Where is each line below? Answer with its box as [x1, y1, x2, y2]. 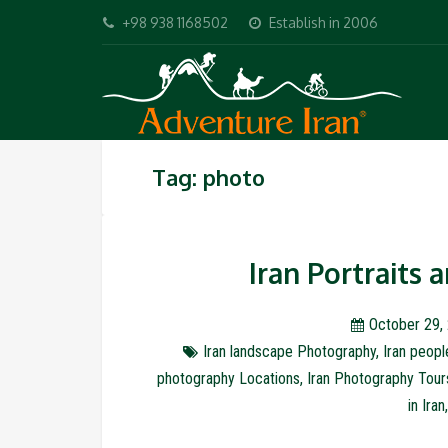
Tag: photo [152, 163, 265, 191]
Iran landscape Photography [203, 342, 377, 361]
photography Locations [156, 369, 300, 388]
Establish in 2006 [269, 14, 378, 31]
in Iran [407, 396, 445, 415]
